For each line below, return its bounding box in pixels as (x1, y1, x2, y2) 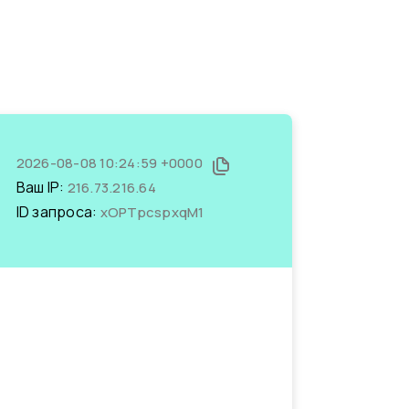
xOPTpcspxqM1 (100, 203, 204, 222)
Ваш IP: (16, 177, 68, 197)
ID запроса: (16, 202, 100, 222)
